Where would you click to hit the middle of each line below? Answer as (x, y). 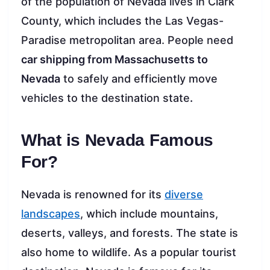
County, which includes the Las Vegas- (122, 21)
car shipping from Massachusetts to (115, 60)
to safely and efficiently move (139, 79)
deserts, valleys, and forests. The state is (130, 233)
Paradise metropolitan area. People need (127, 40)
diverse (184, 195)
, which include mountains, (149, 214)
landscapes (51, 214)
